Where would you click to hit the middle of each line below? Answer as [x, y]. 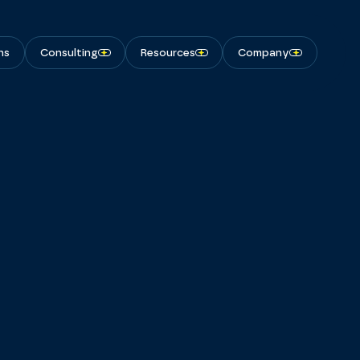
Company [264, 53]
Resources [168, 53]
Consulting [69, 53]
